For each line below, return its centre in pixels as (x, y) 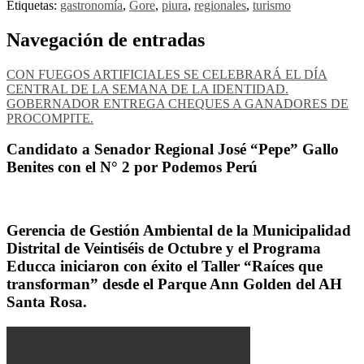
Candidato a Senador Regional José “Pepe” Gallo (173, 149)
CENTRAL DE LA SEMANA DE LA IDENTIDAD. (147, 89)
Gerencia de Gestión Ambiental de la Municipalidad (179, 230)
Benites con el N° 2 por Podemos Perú (132, 167)
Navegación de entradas (106, 39)
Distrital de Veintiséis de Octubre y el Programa (164, 248)
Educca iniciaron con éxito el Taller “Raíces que (165, 266)
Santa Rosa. (47, 301)
